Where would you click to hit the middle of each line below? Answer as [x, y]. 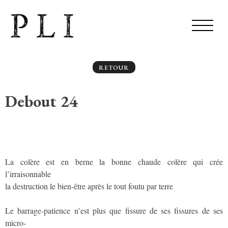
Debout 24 [41, 102]
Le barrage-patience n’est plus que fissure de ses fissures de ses [114, 210]
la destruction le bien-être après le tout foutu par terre [89, 186]
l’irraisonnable [28, 174]
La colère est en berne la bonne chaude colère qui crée [114, 161]
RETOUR [114, 68]
